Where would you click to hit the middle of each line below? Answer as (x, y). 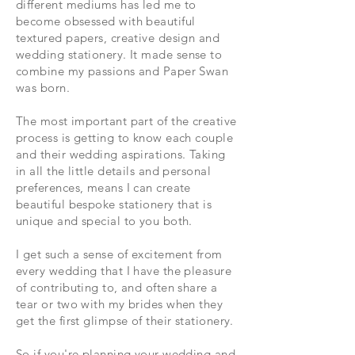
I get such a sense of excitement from (119, 254)
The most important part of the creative (126, 121)
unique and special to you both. (104, 221)
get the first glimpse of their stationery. (125, 321)
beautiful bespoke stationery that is (114, 204)
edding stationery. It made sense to (124, 54)
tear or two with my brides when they (120, 304)
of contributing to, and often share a (117, 287)
